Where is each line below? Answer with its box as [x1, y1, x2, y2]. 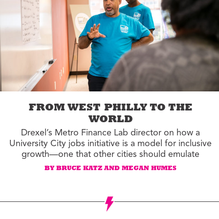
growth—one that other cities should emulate [22, 150, 200, 159]
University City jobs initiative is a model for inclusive [9, 139, 212, 148]
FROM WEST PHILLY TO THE [28, 103, 193, 114]
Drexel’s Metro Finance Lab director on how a [21, 128, 200, 137]
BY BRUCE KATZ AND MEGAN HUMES [44, 165, 177, 172]
